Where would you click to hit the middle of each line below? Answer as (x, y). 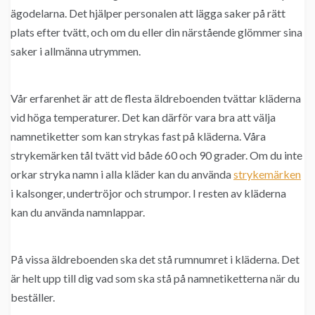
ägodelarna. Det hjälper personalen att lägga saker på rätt (148, 13)
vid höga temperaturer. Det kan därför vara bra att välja (143, 117)
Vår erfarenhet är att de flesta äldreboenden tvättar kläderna (156, 98)
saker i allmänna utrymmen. (76, 51)
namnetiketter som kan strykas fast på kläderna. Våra (138, 136)
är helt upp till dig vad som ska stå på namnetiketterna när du (155, 278)
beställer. (33, 297)
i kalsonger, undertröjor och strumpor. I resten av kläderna (148, 193)
